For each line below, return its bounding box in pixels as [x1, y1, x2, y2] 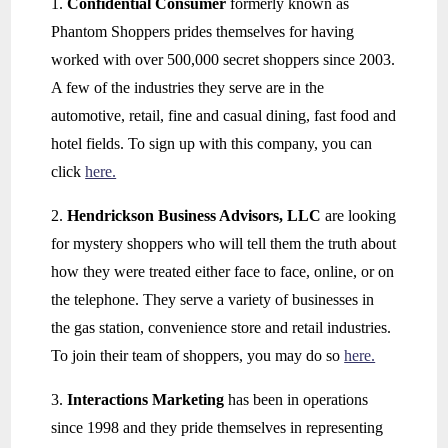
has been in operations [228, 391, 369, 409]
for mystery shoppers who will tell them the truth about [51, 235, 397, 253]
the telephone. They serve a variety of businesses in [51, 291, 375, 309]
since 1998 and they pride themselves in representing [51, 419, 384, 437]
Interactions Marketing [67, 391, 229, 409]
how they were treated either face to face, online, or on [51, 263, 395, 281]
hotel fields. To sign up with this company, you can [51, 135, 373, 153]
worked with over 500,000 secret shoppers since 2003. [51, 51, 396, 69]
